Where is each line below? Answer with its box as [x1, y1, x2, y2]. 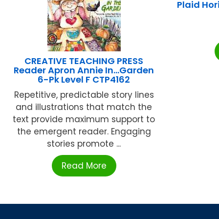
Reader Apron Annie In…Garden [14, 64, 154, 76]
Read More [61, 159, 107, 172]
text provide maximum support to [13, 113, 155, 125]
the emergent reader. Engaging [17, 125, 151, 137]
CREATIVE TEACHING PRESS [24, 54, 144, 67]
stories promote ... [47, 137, 121, 150]
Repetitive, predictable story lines [14, 88, 154, 101]
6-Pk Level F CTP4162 [38, 73, 131, 86]
